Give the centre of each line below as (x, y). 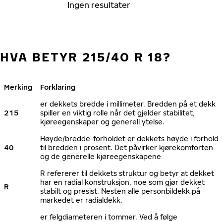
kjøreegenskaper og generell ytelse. (102, 122)
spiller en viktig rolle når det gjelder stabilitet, (117, 113)
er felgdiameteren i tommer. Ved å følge (109, 217)
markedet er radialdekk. (81, 200)
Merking (18, 87)
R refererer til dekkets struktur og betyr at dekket (127, 173)
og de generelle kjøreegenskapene (101, 156)
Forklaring (58, 87)
